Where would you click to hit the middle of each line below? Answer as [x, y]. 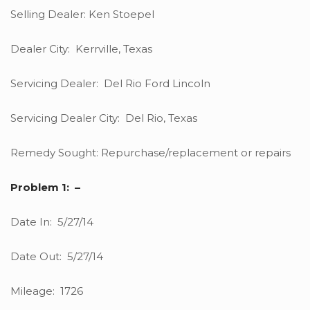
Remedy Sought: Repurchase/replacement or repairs [151, 153]
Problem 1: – [45, 188]
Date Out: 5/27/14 [57, 257]
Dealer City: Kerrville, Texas [81, 49]
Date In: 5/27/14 [52, 222]
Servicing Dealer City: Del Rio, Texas [104, 118]
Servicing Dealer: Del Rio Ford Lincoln [110, 84]
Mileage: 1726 [47, 291]
